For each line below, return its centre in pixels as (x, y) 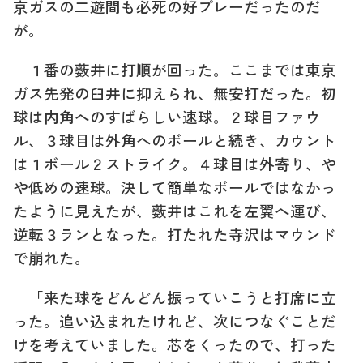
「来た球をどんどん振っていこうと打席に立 (175, 297)
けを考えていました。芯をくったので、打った (175, 344)
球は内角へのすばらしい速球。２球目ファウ (167, 116)
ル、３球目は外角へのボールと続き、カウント (175, 139)
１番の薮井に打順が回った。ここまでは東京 (175, 69)
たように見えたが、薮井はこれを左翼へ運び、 (175, 210)
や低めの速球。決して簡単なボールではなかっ (175, 186)
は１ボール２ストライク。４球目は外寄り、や (175, 163)
